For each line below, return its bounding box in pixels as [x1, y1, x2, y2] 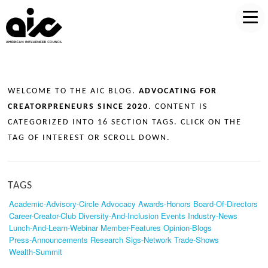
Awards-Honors [138, 197, 191, 209]
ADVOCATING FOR [139, 87, 218, 96]
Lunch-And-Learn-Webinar [9, 221, 99, 233]
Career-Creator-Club [9, 209, 77, 221]
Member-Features [100, 221, 162, 233]
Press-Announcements [9, 233, 89, 245]
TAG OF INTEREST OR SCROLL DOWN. [8, 133, 171, 143]
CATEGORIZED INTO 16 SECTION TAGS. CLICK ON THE [8, 118, 242, 127]
